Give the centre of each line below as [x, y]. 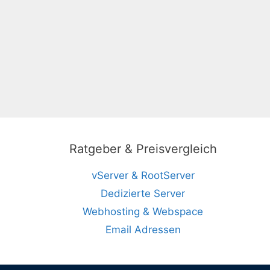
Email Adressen [143, 229]
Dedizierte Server [143, 193]
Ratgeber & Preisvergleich [143, 149]
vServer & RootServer [143, 175]
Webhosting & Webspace [143, 211]
